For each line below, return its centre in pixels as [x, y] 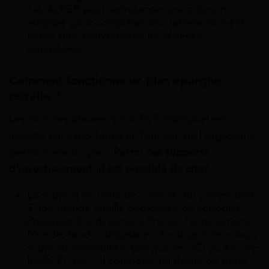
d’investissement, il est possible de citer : [112, 168]
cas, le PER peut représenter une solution [127, 9]
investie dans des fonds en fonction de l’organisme [132, 135]
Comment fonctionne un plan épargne [115, 80]
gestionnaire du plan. [60, 152]
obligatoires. [57, 48]
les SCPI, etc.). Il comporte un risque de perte [137, 260]
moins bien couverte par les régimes [114, 35]
